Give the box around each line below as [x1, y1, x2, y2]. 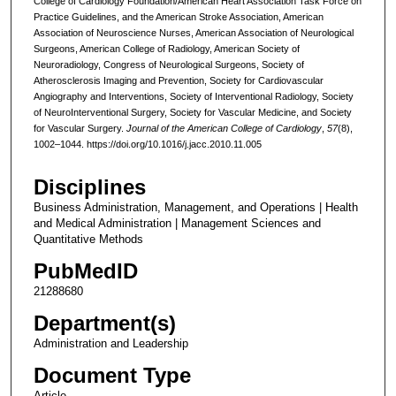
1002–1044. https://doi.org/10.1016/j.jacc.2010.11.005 [33, 138, 262, 149]
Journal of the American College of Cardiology [126, 122, 322, 133]
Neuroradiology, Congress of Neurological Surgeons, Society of [33, 58, 304, 70]
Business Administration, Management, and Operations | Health [33, 201, 358, 215]
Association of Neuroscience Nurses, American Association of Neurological [33, 27, 354, 38]
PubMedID [33, 259, 138, 284]
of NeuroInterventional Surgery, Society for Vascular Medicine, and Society [33, 106, 352, 118]
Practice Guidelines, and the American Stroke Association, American [33, 11, 324, 22]
